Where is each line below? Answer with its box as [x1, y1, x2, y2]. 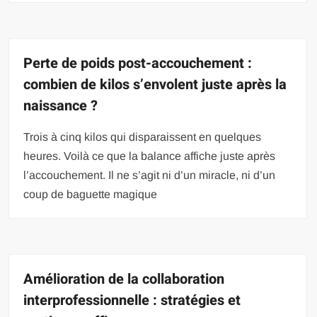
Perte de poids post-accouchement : [23, 53, 253, 74]
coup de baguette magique [23, 188, 158, 200]
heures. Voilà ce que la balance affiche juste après [23, 150, 276, 162]
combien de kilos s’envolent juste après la [23, 74, 287, 95]
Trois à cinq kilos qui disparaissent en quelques [23, 131, 262, 143]
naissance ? [23, 96, 98, 116]
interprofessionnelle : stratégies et [23, 290, 241, 311]
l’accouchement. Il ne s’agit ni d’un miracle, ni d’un [23, 169, 276, 181]
